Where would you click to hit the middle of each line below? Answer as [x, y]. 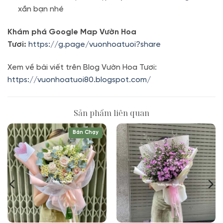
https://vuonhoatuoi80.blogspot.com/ [79, 80]
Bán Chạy [86, 132]
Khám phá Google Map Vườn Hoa [72, 32]
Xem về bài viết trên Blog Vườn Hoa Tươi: [82, 67]
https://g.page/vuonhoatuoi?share [96, 44]
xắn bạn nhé [41, 9]
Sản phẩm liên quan [111, 113]
